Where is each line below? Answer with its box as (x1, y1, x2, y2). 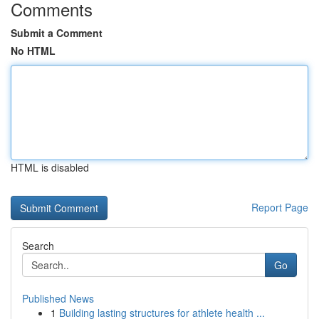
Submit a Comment (11, 26, 103, 40)
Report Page (251, 200, 308, 214)
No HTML (11, 43, 56, 58)
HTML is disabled (11, 160, 89, 174)
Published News (22, 291, 94, 305)
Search (22, 239, 54, 253)
